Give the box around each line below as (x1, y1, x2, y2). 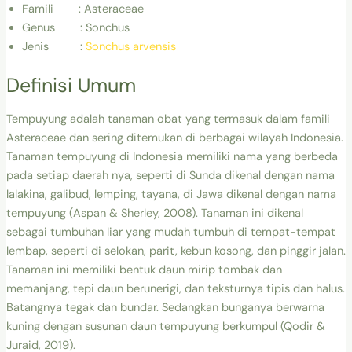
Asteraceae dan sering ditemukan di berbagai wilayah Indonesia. (5, 130, 343, 145)
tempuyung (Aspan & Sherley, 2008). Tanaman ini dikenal (5, 205, 303, 221)
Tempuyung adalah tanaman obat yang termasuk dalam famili (5, 111, 330, 126)
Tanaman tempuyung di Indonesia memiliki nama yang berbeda (5, 148, 338, 164)
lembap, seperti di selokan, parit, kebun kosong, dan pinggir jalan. (5, 243, 346, 258)
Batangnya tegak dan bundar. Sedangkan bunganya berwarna (5, 299, 324, 315)
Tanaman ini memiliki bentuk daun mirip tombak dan (5, 262, 282, 277)
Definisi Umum (5, 72, 136, 99)
